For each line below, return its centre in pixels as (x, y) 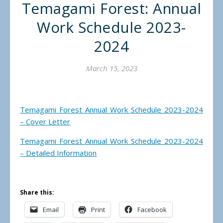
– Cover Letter (45, 122)
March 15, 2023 (111, 68)
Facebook (152, 210)
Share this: (37, 193)
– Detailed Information (58, 153)
